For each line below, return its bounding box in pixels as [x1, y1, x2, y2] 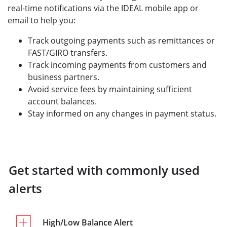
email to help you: [8, 15, 78, 26]
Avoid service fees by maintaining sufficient [28, 84, 192, 95]
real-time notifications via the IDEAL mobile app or [8, 3, 199, 14]
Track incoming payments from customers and [28, 59, 207, 70]
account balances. [28, 96, 97, 107]
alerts [9, 180, 42, 197]
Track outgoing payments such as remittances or [28, 35, 215, 46]
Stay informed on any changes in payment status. [28, 108, 216, 119]
